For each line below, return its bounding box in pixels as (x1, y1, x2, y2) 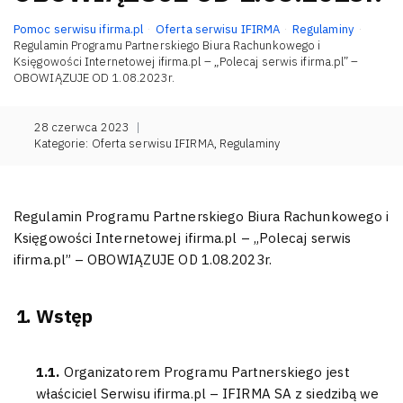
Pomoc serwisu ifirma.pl (13, 21, 144, 37)
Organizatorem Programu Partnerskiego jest (63, 363, 350, 381)
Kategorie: (33, 136, 92, 151)
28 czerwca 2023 (33, 120, 130, 135)
